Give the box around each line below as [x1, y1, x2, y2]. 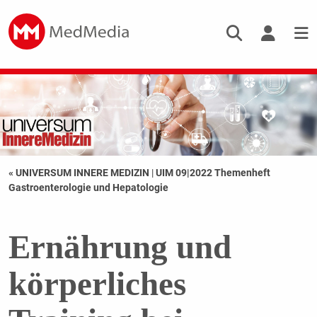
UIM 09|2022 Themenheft [155, 167, 270, 179]
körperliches [8, 265, 186, 303]
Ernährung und [8, 229, 231, 266]
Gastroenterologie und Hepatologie [8, 182, 168, 194]
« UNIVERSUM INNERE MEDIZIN [8, 167, 151, 179]
